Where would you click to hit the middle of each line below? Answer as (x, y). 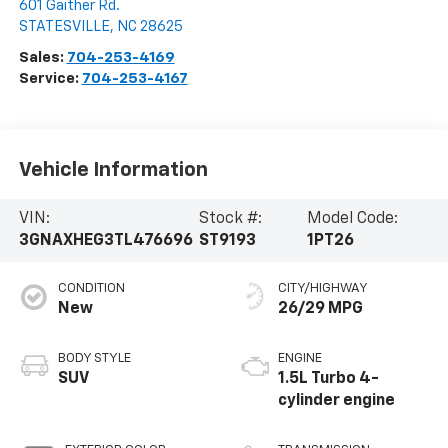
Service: (50, 79)
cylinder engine (336, 401)
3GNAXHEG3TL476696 (105, 241)
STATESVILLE (64, 27)
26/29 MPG (320, 309)
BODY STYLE (94, 359)
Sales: (42, 58)
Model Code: (352, 219)
